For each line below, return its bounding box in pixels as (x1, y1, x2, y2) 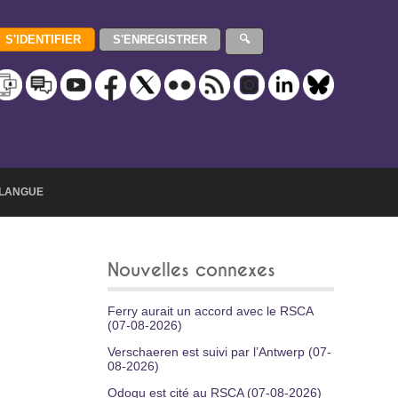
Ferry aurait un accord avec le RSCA (107, 304, 313, 318)
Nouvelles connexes (107, 261, 275, 280)
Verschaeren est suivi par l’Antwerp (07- (107, 345, 331, 359)
